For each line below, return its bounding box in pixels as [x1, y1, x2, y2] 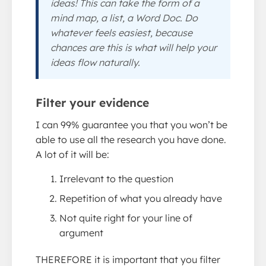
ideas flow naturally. [50, 56, 140, 68]
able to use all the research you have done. [36, 133, 226, 145]
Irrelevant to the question [59, 172, 173, 185]
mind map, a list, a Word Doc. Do [50, 11, 198, 24]
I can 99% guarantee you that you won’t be [36, 118, 227, 131]
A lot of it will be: [36, 148, 109, 160]
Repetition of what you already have [59, 192, 222, 204]
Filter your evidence [36, 95, 149, 110]
